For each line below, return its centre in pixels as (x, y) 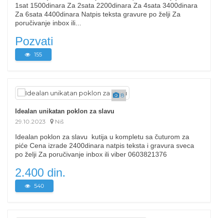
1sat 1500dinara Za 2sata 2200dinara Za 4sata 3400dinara (106, 5)
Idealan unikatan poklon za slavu (65, 111)
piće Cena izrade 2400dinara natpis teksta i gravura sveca (105, 145)
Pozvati (34, 41)
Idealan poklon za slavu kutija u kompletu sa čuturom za (102, 137)
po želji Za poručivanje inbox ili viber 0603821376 (93, 154)
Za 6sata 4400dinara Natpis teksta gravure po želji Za (98, 14)
